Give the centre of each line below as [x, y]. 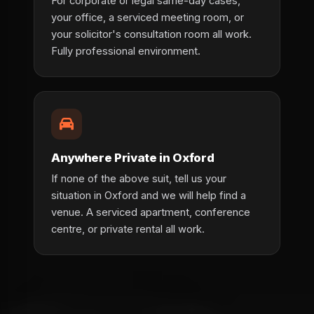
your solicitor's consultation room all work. [151, 35]
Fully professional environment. [126, 52]
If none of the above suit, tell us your [139, 179]
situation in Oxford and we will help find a [149, 196]
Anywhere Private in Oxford [133, 158]
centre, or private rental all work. [128, 230]
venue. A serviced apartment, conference [151, 213]
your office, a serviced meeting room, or [148, 18]
